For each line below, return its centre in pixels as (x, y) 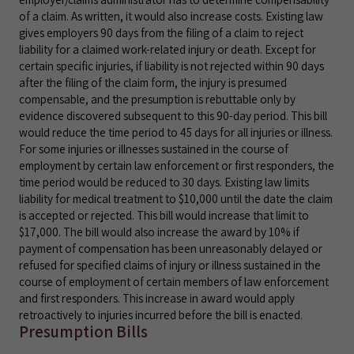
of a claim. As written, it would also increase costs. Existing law (171, 16)
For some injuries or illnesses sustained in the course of (154, 149)
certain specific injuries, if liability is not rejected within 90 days (171, 66)
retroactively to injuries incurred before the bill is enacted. (161, 314)
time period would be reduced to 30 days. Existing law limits (164, 182)
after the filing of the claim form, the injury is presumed (153, 82)
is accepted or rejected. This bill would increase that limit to (164, 215)
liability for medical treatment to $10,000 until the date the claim (176, 198)
